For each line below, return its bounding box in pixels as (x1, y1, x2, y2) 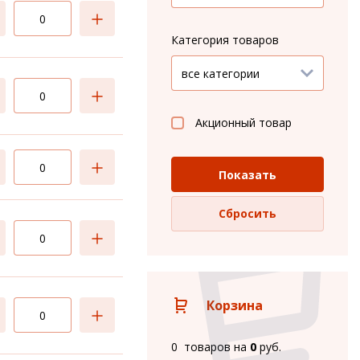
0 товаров (171, 339, 231, 354)
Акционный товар (195, 115, 292, 130)
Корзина (207, 297, 263, 314)
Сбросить (219, 206, 276, 221)
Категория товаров (171, 32, 279, 47)
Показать (219, 166, 276, 182)
